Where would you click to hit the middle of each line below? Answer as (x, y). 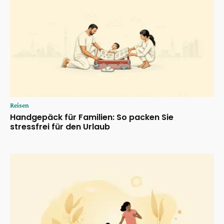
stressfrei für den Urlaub (60, 126)
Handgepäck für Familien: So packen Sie (92, 117)
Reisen (19, 105)
